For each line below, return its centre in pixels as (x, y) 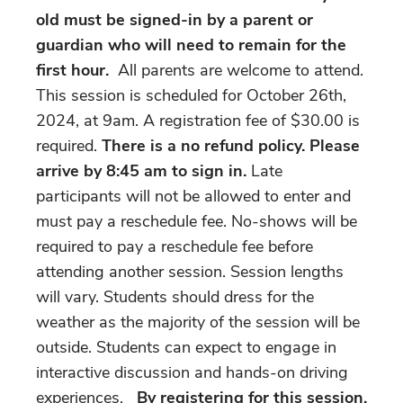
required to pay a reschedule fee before (175, 246)
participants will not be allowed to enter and (193, 196)
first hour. (72, 70)
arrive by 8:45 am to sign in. (143, 170)
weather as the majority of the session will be (198, 322)
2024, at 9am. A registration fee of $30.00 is (198, 120)
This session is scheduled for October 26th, (191, 95)
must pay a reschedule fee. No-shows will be (197, 221)
